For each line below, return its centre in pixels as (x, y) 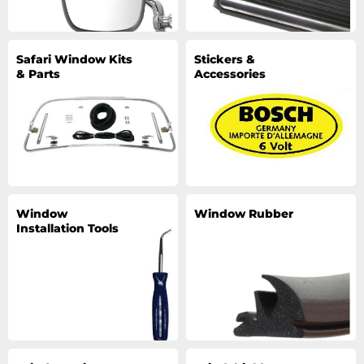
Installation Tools (67, 228)
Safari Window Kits (74, 59)
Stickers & (225, 59)
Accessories (230, 74)
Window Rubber (244, 214)
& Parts (38, 74)
